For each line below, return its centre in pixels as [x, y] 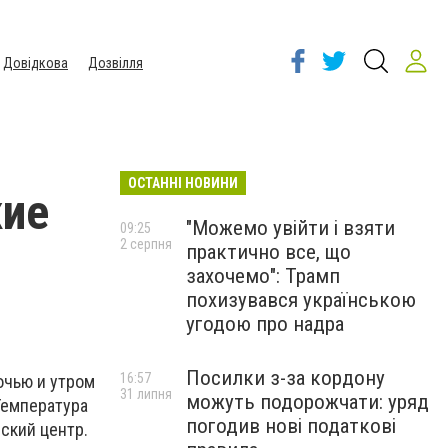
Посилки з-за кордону [285, 378]
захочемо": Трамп [263, 276]
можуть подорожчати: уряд [307, 402]
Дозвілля [115, 63]
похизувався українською [301, 300]
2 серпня [146, 244]
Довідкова [35, 63]
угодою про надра [265, 324]
